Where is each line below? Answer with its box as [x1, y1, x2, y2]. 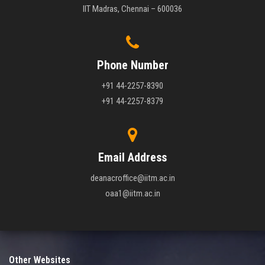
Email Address [98, 150, 167, 165]
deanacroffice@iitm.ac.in [90, 173, 175, 184]
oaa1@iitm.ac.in [105, 188, 160, 199]
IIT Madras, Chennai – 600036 [83, 4, 182, 15]
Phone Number [96, 58, 169, 73]
